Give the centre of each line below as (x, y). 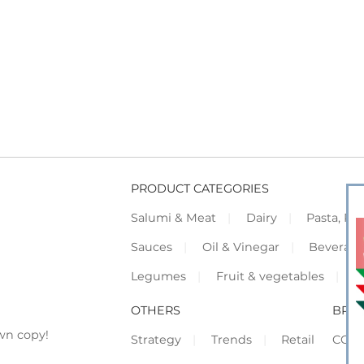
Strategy (156, 340)
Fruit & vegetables (270, 276)
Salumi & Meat (173, 217)
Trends (231, 340)
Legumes (158, 276)
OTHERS (155, 311)
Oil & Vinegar (240, 247)
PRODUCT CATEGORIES (199, 188)
